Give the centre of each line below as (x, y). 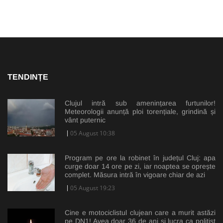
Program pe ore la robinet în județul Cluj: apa (140, 158)
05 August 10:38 (93, 133)
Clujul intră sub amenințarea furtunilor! (140, 103)
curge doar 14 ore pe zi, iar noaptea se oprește (140, 167)
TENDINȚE (28, 77)
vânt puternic (85, 120)
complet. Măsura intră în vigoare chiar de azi (135, 175)
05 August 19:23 (93, 188)
